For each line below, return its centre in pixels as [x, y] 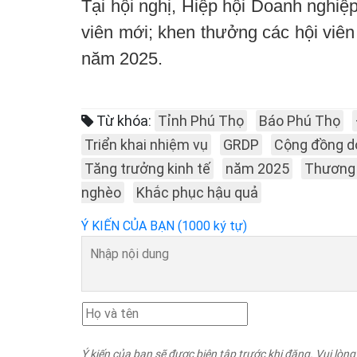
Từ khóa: [122, 120]
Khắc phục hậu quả [197, 192]
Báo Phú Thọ [300, 120]
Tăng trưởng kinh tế [147, 168]
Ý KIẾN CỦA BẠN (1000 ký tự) [164, 226]
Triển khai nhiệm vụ [146, 144]
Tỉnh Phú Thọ [201, 120]
